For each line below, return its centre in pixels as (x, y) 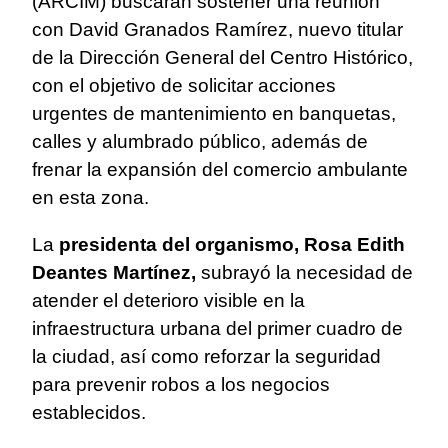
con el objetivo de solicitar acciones (184, 86)
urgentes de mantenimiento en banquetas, (214, 114)
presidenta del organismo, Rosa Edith (232, 245)
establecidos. (89, 413)
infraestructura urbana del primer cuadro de (217, 329)
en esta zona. (90, 198)
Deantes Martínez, (114, 273)
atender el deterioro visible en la (168, 301)
